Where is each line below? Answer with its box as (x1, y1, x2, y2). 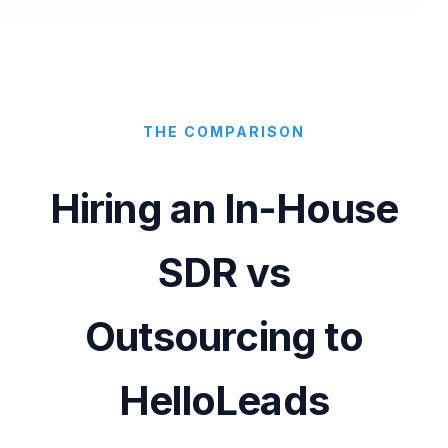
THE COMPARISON (143, 122, 305, 140)
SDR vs (157, 248, 291, 298)
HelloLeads (119, 376, 329, 426)
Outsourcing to (85, 312, 363, 362)
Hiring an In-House (49, 184, 399, 234)
